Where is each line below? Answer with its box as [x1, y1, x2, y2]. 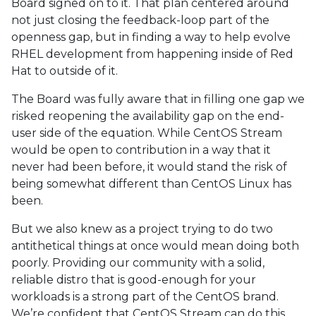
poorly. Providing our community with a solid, [11, 256, 265, 269]
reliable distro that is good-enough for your [11, 273, 256, 286]
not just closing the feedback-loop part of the [11, 13, 269, 27]
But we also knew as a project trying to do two [11, 222, 273, 236]
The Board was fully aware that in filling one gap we [11, 92, 305, 106]
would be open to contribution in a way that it [11, 143, 271, 157]
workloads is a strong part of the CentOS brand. [11, 290, 279, 303]
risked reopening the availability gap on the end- [11, 109, 284, 123]
